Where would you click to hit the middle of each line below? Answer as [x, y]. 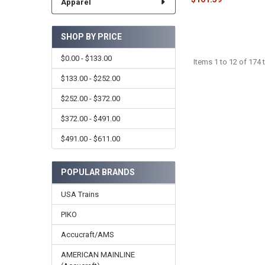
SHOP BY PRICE [91, 37]
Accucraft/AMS [87, 234]
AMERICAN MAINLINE [98, 254]
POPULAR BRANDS [98, 172]
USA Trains [80, 194]
